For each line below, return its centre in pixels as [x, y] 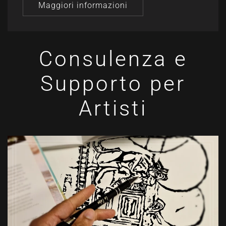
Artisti [113, 108]
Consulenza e [113, 59]
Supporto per [113, 83]
